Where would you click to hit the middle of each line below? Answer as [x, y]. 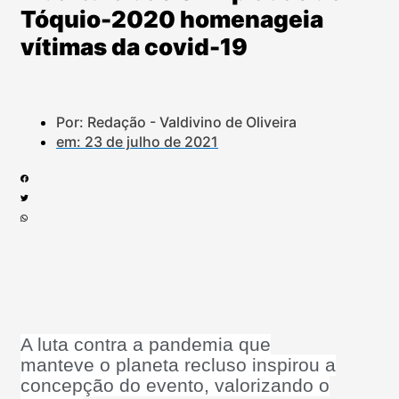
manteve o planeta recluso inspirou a [178, 366]
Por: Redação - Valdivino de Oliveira [176, 122]
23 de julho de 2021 [151, 141]
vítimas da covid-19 [134, 47]
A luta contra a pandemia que [146, 345]
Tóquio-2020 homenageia [172, 20]
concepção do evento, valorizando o [175, 386]
